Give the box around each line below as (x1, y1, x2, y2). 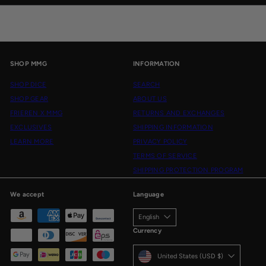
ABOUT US (133, 94, 167, 103)
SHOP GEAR (10, 94, 49, 103)
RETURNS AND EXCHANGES (133, 109, 225, 117)
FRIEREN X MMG (10, 109, 63, 117)
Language (133, 190, 164, 198)
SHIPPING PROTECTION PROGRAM (133, 166, 243, 174)
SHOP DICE (10, 80, 47, 88)
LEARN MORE (10, 137, 54, 145)
